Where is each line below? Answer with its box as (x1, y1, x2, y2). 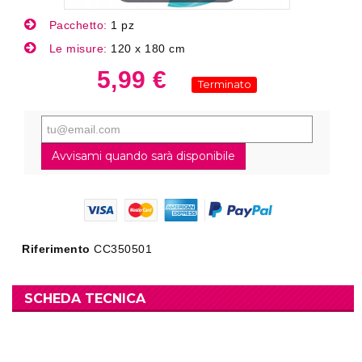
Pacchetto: (45, 19, 111, 32)
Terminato (197, 78, 251, 90)
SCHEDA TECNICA (24, 291, 145, 307)
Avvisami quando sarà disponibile (52, 149, 235, 163)
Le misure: (45, 42, 111, 55)
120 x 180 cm (111, 42, 185, 55)
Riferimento (22, 242, 90, 256)
